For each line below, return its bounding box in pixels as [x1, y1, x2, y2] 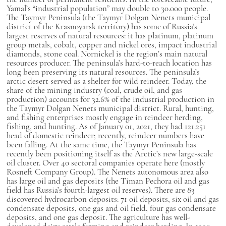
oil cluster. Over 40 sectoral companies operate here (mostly [6, 157, 205, 168]
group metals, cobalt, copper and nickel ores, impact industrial [6, 39, 217, 50]
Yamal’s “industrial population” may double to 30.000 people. [6, 3, 210, 14]
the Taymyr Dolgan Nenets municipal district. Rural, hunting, [6, 103, 214, 114]
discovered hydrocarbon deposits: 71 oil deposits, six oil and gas [6, 194, 219, 204]
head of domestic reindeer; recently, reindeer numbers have [6, 130, 204, 141]
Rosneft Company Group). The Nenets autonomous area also [6, 166, 208, 177]
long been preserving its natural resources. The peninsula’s [6, 67, 200, 77]
